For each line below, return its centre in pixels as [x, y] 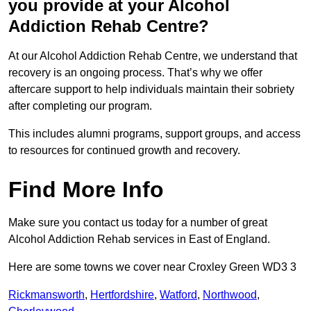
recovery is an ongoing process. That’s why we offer [135, 73]
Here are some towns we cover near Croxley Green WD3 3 [152, 267]
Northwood [230, 295]
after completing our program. [82, 106]
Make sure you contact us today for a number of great [138, 223]
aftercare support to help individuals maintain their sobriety [151, 90]
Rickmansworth [47, 295]
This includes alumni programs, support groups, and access [154, 134]
